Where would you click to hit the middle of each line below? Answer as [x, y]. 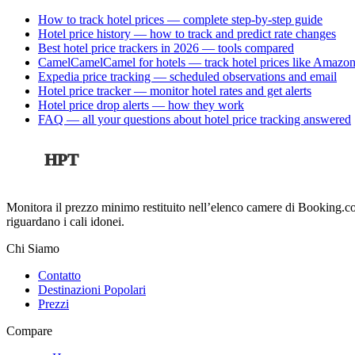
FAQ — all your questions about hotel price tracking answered [195, 119]
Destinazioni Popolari [92, 290]
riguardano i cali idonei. [65, 222]
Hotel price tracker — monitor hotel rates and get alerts [175, 90]
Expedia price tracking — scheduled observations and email [187, 76]
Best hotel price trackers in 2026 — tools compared [166, 48]
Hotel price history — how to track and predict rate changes [187, 33]
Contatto [59, 276]
